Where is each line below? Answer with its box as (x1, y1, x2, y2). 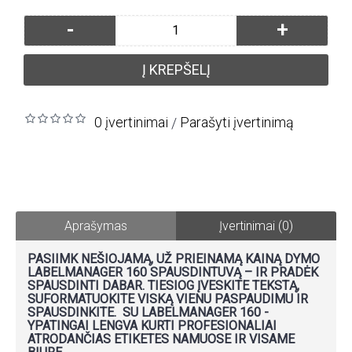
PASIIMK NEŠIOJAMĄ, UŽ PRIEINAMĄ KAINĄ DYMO (27, 251, 320, 266)
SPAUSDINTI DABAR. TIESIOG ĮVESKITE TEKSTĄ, (27, 277, 299, 293)
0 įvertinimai (94, 113, 168, 130)
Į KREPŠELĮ (141, 60, 211, 78)
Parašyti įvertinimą (180, 113, 294, 130)
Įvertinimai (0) (219, 218, 293, 233)
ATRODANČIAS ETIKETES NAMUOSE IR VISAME (27, 331, 295, 346)
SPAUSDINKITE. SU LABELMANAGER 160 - (27, 304, 269, 320)
